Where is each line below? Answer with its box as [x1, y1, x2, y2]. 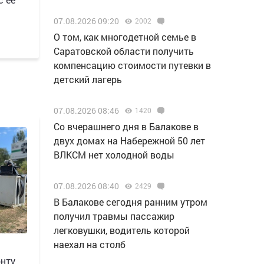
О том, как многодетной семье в [54, 31, 196, 43]
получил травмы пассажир [54, 210, 174, 222]
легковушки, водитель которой [54, 224, 190, 236]
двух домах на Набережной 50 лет [54, 134, 205, 147]
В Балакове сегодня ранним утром [54, 196, 207, 208]
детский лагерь [54, 73, 122, 85]
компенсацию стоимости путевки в [54, 59, 211, 71]
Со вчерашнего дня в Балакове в [54, 120, 199, 133]
